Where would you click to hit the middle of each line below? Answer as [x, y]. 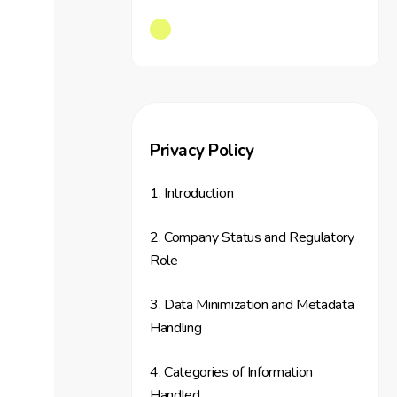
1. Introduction [192, 193]
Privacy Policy [202, 151]
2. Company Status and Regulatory [252, 237]
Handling [176, 328]
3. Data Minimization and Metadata [252, 305]
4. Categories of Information [232, 372]
